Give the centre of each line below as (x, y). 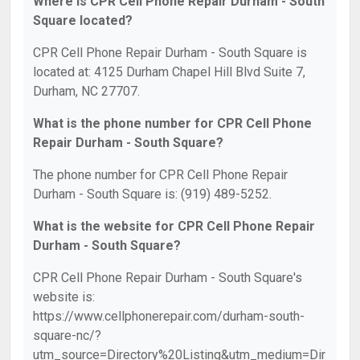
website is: (64, 297)
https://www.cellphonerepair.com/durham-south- (169, 316)
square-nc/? (67, 335)
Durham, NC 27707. (86, 91)
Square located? (83, 20)
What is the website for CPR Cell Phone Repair (174, 226)
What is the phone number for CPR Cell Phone (172, 123)
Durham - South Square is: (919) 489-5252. (152, 194)
